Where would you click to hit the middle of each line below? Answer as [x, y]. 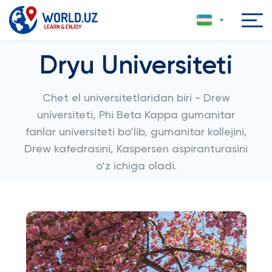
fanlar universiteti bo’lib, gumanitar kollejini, [136, 132]
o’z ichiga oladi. [136, 166]
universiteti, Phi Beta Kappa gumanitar [136, 115]
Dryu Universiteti [136, 66]
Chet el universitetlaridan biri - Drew [136, 98]
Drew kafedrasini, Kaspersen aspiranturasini [136, 149]
